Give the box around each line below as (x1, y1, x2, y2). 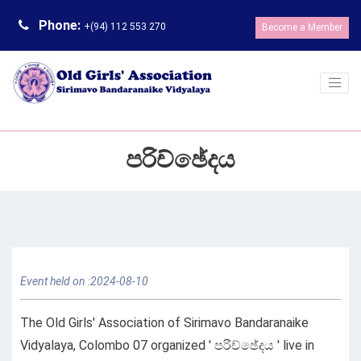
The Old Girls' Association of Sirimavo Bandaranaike (20, 315, 309, 331)
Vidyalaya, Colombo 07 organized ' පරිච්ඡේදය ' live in (20, 338, 314, 354)
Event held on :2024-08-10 (20, 275, 148, 288)
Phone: (35, 18, 84, 33)
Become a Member (261, 22, 342, 33)
